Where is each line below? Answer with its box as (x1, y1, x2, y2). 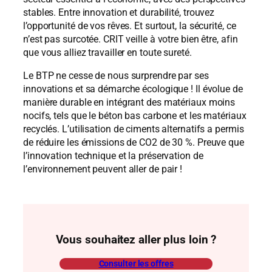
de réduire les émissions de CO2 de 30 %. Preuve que (23, 136, 244, 148)
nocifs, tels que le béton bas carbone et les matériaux (23, 109, 246, 121)
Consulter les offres (98, 259, 174, 269)
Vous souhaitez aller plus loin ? (55, 233, 217, 246)
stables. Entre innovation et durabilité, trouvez (23, 6, 215, 18)
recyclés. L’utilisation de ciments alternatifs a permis (23, 123, 244, 135)
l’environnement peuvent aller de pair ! (23, 163, 183, 175)
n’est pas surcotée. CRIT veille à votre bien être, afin (23, 33, 238, 45)
